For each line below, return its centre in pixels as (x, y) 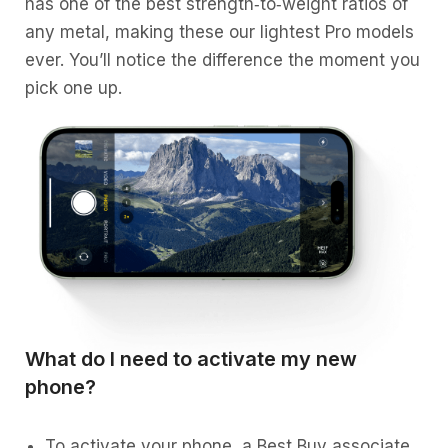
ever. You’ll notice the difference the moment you (222, 59)
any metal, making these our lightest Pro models (219, 31)
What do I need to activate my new (191, 358)
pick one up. (73, 87)
